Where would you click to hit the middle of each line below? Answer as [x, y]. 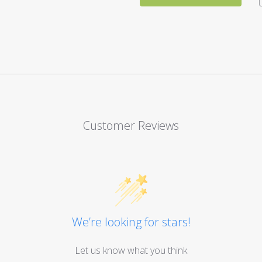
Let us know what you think [131, 250]
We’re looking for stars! [131, 222]
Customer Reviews [131, 125]
